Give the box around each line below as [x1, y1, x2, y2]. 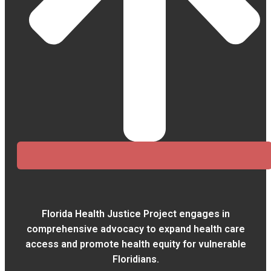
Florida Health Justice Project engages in [41, 207, 230, 220]
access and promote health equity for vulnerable [25, 238, 246, 250]
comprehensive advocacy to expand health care [26, 223, 245, 235]
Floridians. [112, 253, 159, 265]
